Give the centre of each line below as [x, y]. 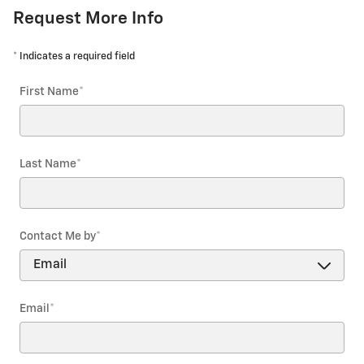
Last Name [48, 164]
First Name [49, 91]
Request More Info [88, 19]
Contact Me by [58, 236]
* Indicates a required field [74, 56]
